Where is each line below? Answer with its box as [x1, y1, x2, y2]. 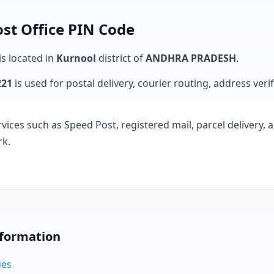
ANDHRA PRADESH [146, 51, 236, 65]
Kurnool [56, 51, 96, 65]
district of [96, 51, 146, 65]
